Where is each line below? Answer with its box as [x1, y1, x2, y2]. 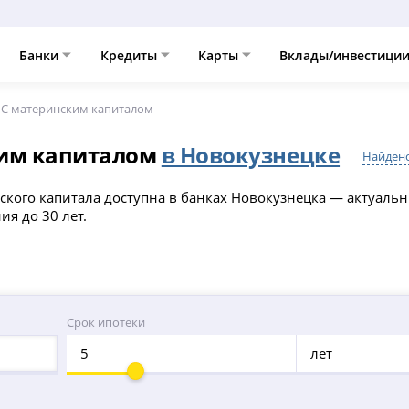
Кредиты [100, 46, 161, 64]
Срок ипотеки [66, 314, 145, 330]
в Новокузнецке [161, 140, 341, 170]
